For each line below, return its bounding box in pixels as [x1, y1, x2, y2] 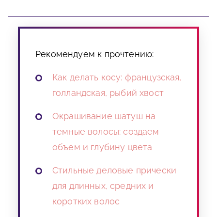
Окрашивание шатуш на [52, 111, 156, 122]
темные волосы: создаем [52, 126, 159, 137]
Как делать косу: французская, [52, 72, 182, 83]
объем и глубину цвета [52, 142, 153, 153]
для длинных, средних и [52, 181, 154, 191]
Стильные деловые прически [52, 165, 177, 176]
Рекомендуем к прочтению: [35, 49, 154, 60]
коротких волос [52, 196, 120, 207]
